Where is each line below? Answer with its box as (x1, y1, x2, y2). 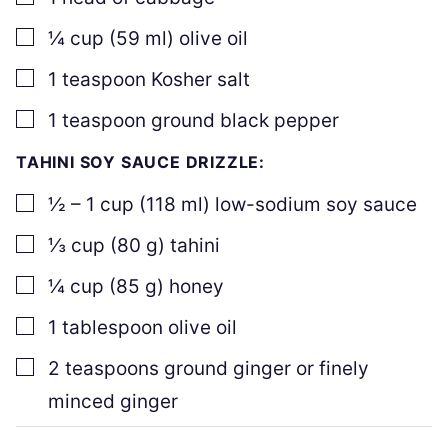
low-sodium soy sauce (215, 192, 417, 216)
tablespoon (62, 315, 163, 339)
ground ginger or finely (164, 356, 369, 380)
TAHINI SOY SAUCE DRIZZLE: (16, 151, 265, 172)
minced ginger (48, 389, 178, 413)
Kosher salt (151, 67, 250, 91)
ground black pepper (151, 108, 339, 132)
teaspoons (65, 356, 159, 380)
